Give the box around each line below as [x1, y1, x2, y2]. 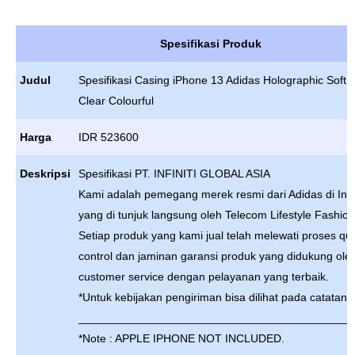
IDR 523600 [78, 131, 139, 143]
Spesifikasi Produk [160, 37, 261, 50]
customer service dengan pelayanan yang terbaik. [78, 270, 329, 283]
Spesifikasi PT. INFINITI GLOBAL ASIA [78, 167, 270, 180]
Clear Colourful [78, 94, 154, 107]
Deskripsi [20, 167, 71, 180]
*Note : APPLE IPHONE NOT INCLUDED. [78, 332, 284, 345]
